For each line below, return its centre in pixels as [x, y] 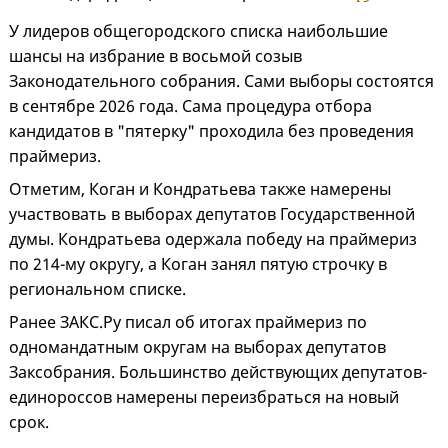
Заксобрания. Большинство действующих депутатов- [218, 372]
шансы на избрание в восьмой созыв [155, 56]
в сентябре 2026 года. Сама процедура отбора [190, 106]
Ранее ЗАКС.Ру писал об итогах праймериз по [188, 322]
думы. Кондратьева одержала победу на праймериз [213, 239]
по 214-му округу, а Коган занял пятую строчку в [198, 264]
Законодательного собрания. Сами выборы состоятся [221, 81]
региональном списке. [99, 289]
